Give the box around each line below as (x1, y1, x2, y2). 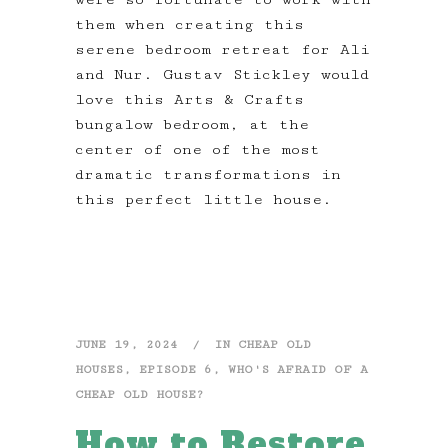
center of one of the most (75, 141, 320, 159)
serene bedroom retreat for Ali (75, 41, 370, 59)
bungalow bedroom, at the (75, 116, 309, 134)
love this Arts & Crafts (75, 91, 304, 109)
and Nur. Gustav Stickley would (75, 66, 369, 84)
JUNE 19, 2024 (75, 337, 178, 353)
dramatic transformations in (75, 166, 341, 184)
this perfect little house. (75, 191, 332, 209)
